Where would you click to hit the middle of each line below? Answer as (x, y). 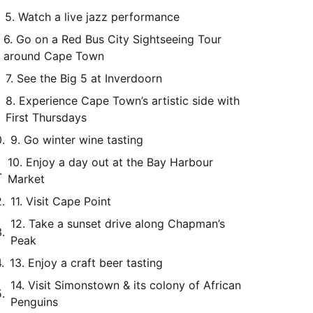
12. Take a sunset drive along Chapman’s (118, 224)
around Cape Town (54, 56)
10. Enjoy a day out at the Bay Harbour (110, 162)
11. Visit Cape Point (61, 201)
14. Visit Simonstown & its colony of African (126, 285)
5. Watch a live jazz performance (92, 17)
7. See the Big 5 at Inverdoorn (84, 78)
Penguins (34, 302)
